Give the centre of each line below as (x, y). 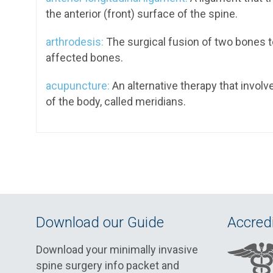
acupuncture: (78, 86)
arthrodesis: (75, 42)
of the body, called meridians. (116, 101)
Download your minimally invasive (117, 250)
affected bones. (84, 58)
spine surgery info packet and (108, 265)
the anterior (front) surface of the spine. (142, 14)
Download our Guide (100, 222)
